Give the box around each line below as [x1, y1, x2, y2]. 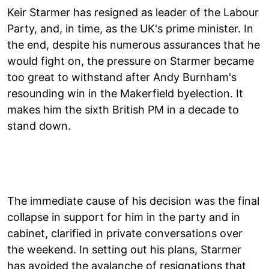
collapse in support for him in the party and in [7, 210, 240, 223]
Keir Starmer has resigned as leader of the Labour [7, 5, 259, 19]
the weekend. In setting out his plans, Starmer [7, 243, 241, 256]
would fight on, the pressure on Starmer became [7, 54, 254, 67]
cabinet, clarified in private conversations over [7, 226, 243, 240]
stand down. [7, 119, 71, 132]
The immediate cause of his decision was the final [7, 194, 259, 207]
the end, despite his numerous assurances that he [7, 38, 260, 51]
